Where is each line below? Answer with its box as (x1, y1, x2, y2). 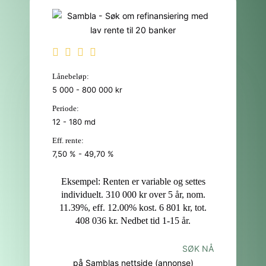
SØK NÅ (182, 243, 214, 254)
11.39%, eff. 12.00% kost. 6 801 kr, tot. (59, 202, 207, 213)
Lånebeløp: (52, 72, 89, 81)
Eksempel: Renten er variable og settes (61, 176, 205, 186)
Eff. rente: (52, 136, 84, 145)
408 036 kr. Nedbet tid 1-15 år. (75, 216, 191, 226)
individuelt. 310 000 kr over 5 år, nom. (61, 189, 205, 199)
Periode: (52, 104, 79, 113)
